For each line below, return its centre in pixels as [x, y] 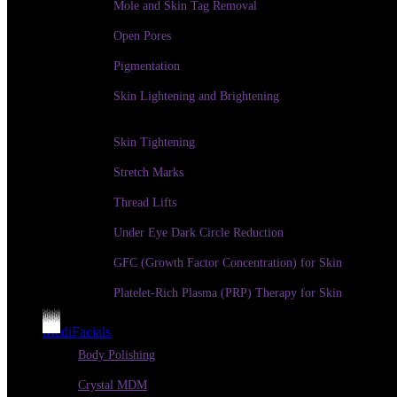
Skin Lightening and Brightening [196, 96]
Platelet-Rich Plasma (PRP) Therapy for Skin [228, 293]
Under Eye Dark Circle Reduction [198, 233]
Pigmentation [147, 66]
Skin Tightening [154, 142]
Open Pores [142, 36]
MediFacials [77, 332]
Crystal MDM [113, 385]
